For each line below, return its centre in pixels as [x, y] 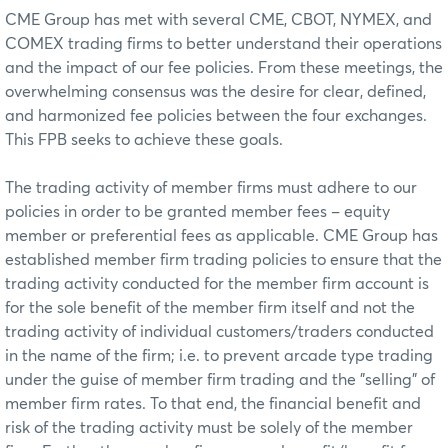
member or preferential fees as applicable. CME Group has [221, 235]
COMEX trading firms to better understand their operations [223, 43]
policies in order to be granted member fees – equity [197, 211]
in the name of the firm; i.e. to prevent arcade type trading [219, 355]
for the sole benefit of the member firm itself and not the [210, 307]
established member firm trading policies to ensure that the [223, 259]
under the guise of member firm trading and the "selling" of [220, 379]
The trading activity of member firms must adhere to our [211, 187]
